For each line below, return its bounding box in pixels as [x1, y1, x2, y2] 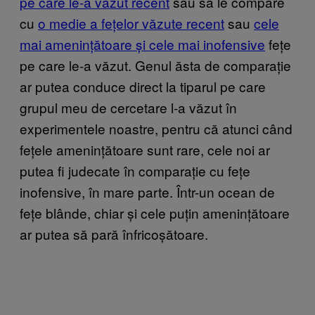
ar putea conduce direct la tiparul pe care [20, 76, 266, 96]
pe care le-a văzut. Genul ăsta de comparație [20, 55, 291, 75]
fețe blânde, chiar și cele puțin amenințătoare [20, 202, 290, 222]
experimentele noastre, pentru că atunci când [20, 118, 292, 138]
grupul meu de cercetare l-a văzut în [20, 97, 237, 117]
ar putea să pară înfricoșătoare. [20, 224, 208, 243]
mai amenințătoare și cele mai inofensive [20, 34, 265, 53]
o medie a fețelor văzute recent [38, 13, 224, 32]
